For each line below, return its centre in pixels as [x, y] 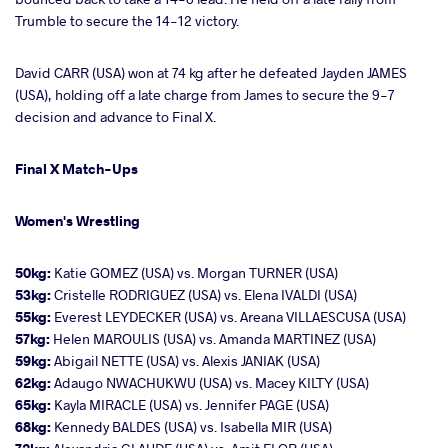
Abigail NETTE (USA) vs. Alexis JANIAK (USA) [185, 360]
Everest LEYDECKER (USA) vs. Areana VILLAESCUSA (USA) [228, 316]
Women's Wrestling [77, 220]
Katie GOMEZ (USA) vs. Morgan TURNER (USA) [194, 272]
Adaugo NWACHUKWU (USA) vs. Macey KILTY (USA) [210, 382]
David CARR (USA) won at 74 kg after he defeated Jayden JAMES [211, 72]
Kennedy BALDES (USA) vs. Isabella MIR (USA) [191, 426]
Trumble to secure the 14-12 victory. [127, 20]
